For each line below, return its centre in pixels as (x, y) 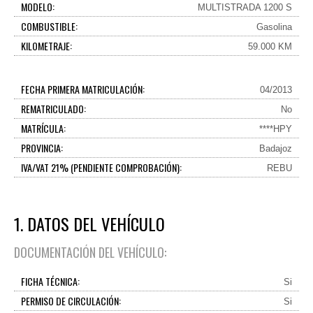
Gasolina (274, 27)
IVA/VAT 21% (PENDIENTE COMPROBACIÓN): (101, 167)
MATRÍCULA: (43, 128)
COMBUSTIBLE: (49, 26)
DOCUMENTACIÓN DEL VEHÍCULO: (90, 252)
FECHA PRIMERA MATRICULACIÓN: (83, 89)
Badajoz (276, 148)
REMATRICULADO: (53, 109)
